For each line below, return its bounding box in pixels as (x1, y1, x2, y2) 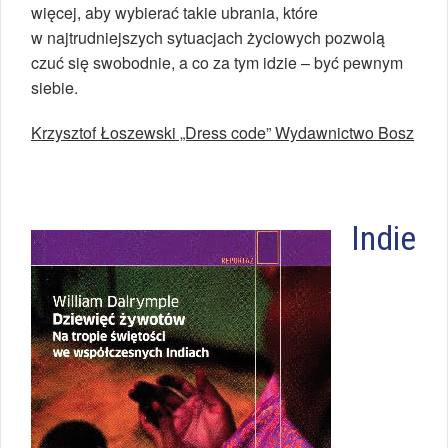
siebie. (31, 76, 78, 100)
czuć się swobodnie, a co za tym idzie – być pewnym (31, 51, 403, 75)
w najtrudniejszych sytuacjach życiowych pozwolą (31, 26, 385, 50)
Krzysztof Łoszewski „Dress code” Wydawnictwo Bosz (31, 121, 414, 145)
